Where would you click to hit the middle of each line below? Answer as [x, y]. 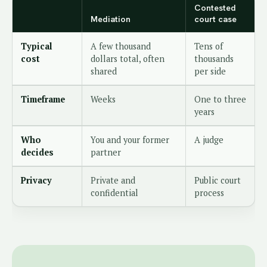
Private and [113, 180]
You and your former [130, 140]
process [209, 193]
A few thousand [121, 46]
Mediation [111, 19]
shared [104, 71]
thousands [214, 59]
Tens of [209, 46]
